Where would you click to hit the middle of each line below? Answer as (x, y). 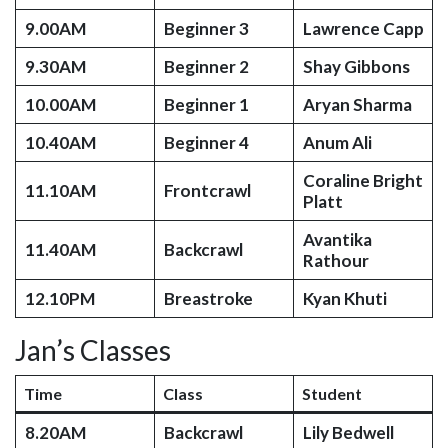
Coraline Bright (362, 180)
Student (332, 393)
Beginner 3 (206, 28)
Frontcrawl (207, 190)
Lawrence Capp (363, 28)
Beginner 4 (206, 142)
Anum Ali (337, 142)
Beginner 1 (206, 104)
